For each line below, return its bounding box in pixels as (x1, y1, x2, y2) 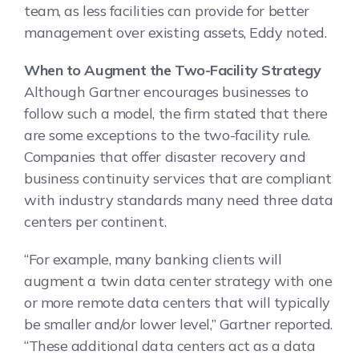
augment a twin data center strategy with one (24, 271, 333, 290)
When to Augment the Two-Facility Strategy (24, 60, 321, 79)
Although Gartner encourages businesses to (24, 82, 309, 101)
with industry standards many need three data (24, 190, 333, 209)
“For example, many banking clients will (24, 249, 282, 268)
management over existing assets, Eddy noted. (24, 22, 327, 42)
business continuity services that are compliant (24, 168, 332, 188)
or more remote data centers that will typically (24, 292, 330, 312)
